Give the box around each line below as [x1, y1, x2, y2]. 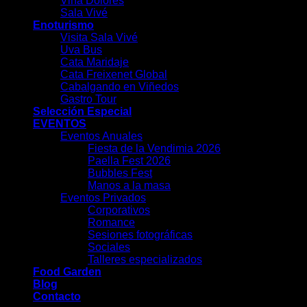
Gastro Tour [60, 93, 116, 106]
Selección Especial [33, 106, 132, 118]
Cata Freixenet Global [60, 69, 167, 81]
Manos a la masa [88, 180, 171, 192]
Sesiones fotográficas [88, 229, 193, 241]
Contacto [33, 291, 81, 303]
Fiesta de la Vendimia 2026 [88, 143, 221, 155]
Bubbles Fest [88, 167, 152, 180]
